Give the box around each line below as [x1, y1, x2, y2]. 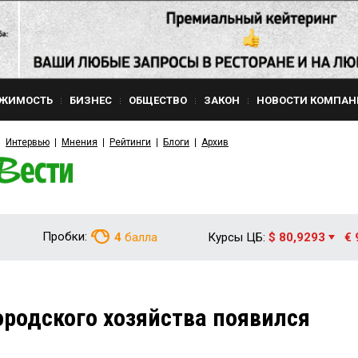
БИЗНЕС [70, 94, 112, 106]
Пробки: [42, 229, 87, 244]
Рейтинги [109, 137, 151, 148]
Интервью [6, 137, 50, 148]
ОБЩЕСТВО [129, 94, 187, 106]
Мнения [62, 137, 97, 148]
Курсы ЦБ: [208, 230, 265, 245]
